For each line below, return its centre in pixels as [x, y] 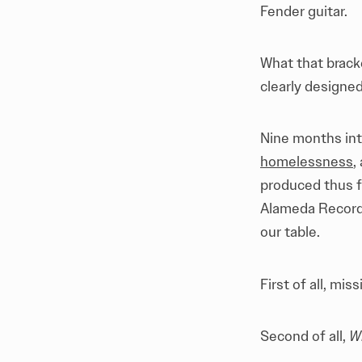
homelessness [307, 162]
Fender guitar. [305, 11]
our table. [292, 232]
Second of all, [305, 336]
